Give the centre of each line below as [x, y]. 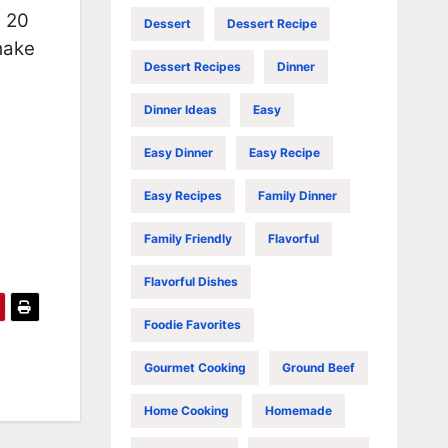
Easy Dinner [178, 152]
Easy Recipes [182, 195]
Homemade [298, 410]
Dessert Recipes [192, 66]
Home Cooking [186, 410]
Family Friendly [187, 238]
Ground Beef [318, 367]
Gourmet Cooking [194, 367]
